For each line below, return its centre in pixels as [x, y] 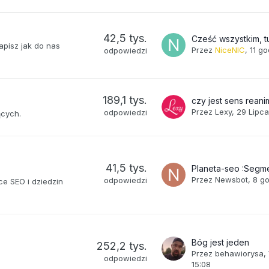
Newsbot [232, 179]
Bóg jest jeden [221, 242]
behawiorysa [240, 253]
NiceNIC [230, 50]
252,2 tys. [122, 246]
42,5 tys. [125, 38]
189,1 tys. [125, 100]
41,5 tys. [127, 168]
